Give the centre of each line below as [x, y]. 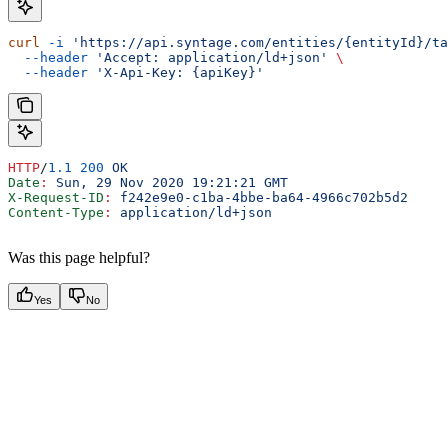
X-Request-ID [56, 197]
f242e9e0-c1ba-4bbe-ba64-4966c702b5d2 [260, 197]
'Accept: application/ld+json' [208, 57]
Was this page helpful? [79, 257]
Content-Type [56, 212]
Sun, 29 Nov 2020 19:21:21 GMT [168, 182]
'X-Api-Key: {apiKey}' [176, 72]
